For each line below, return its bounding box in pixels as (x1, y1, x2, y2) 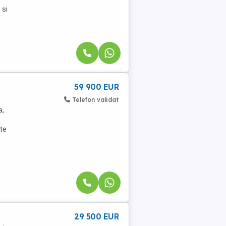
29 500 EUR (74, 211, 119, 221)
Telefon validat (72, 95, 119, 103)
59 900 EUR (74, 81, 119, 92)
